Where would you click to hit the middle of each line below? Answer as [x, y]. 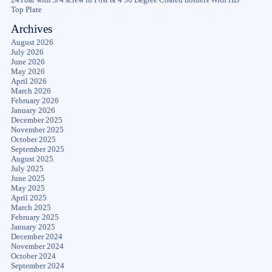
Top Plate [26, 9]
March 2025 [31, 207]
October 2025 [33, 139]
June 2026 [28, 62]
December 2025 [36, 120]
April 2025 [29, 198]
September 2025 [37, 149]
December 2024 [36, 236]
